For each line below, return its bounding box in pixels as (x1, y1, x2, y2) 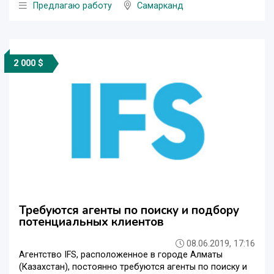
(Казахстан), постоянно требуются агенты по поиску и (19, 261, 247, 272)
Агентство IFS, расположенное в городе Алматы (19, 249, 223, 260)
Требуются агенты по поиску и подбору (19, 202, 239, 218)
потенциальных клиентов (19, 213, 164, 230)
